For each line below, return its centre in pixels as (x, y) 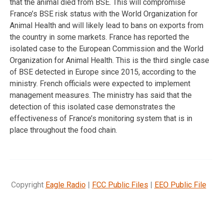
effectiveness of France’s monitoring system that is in (101, 118)
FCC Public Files (120, 185)
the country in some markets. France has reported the (100, 37)
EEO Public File (180, 185)
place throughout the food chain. (63, 130)
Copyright (28, 185)
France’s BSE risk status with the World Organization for (104, 14)
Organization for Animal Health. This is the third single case (109, 60)
